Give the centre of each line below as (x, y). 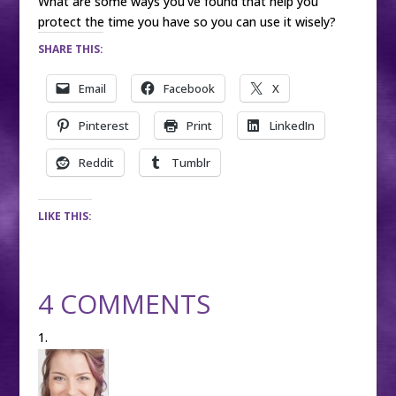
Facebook (189, 88)
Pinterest (103, 126)
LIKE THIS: (65, 216)
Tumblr (190, 163)
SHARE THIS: (70, 49)
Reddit (96, 163)
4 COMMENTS (124, 304)
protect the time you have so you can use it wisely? (187, 22)
